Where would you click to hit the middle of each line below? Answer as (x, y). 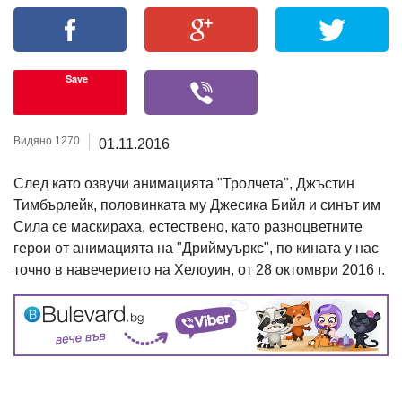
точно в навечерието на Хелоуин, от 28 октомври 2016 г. (199, 269)
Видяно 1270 (47, 140)
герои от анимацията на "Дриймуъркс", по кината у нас (196, 248)
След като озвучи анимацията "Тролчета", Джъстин (184, 183)
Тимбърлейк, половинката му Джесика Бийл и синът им (197, 205)
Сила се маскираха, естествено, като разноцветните (188, 226)
